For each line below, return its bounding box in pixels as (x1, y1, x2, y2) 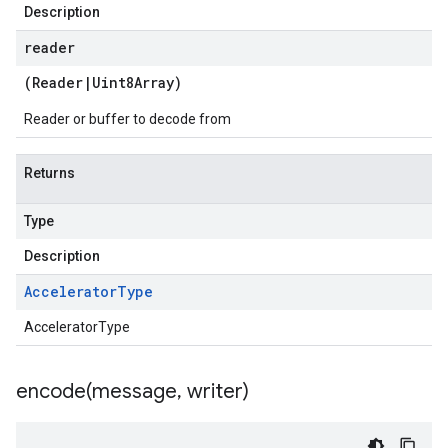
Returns (24, 165, 75, 181)
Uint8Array (92, 73, 174, 92)
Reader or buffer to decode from (24, 111, 231, 127)
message (92, 379, 177, 404)
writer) (182, 379, 249, 404)
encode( (16, 379, 92, 404)
